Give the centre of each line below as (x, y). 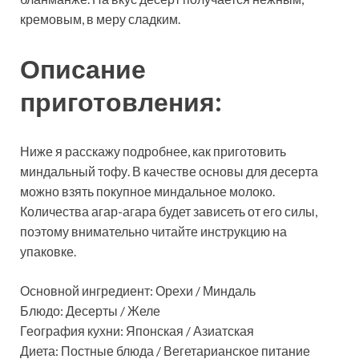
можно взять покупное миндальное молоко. (147, 191)
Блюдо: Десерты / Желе (90, 310)
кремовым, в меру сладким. (100, 19)
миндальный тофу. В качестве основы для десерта (169, 171)
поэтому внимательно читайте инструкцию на (153, 231)
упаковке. (48, 251)
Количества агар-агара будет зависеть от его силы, (169, 211)
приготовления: (121, 102)
